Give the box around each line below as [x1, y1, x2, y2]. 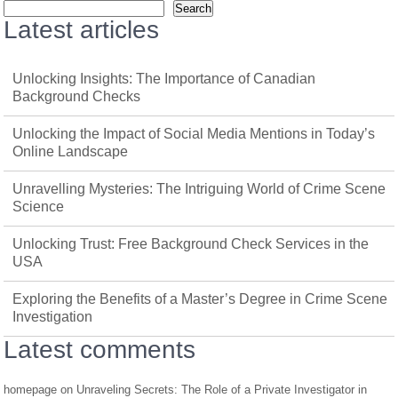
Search [175, 2, 212, 15]
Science [12, 199, 65, 214]
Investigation [12, 309, 93, 324]
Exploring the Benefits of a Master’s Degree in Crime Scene [12, 291, 388, 306]
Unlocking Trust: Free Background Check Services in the [12, 236, 370, 251]
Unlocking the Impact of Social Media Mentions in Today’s [12, 126, 376, 141]
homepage [4, 383, 58, 396]
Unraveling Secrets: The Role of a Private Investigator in [76, 383, 368, 396]
